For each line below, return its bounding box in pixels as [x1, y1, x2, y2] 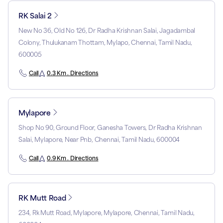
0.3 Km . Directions [47, 70, 99, 77]
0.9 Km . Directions [47, 155, 99, 162]
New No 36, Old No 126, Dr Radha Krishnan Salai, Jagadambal [18, 27, 196, 35]
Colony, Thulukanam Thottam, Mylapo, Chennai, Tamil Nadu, [18, 39, 192, 47]
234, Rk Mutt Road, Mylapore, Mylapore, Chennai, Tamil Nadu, [18, 209, 195, 217]
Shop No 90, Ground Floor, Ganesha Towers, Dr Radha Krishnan [18, 124, 202, 132]
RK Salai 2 [18, 11, 52, 20]
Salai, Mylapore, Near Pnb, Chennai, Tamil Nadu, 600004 [18, 136, 180, 144]
